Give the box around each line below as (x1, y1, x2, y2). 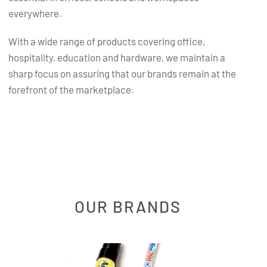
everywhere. (8, 7, 62, 20)
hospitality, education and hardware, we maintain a (8, 51, 225, 64)
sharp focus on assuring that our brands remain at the (8, 67, 236, 80)
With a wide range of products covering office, (8, 35, 205, 48)
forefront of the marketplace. (8, 83, 134, 96)
